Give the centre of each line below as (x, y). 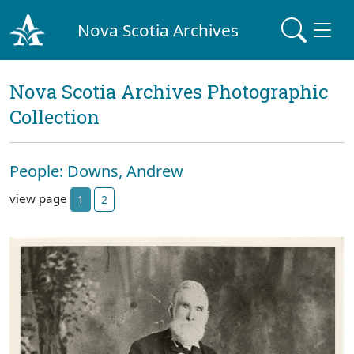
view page (40, 198)
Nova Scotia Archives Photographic (169, 92)
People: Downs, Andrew (96, 171)
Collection (55, 117)
